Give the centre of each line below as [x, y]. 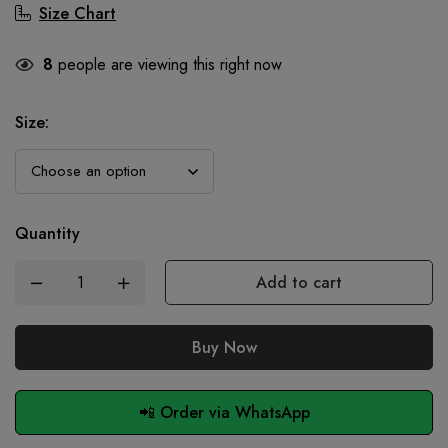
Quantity [47, 234]
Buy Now [224, 348]
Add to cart [299, 283]
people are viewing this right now [167, 65]
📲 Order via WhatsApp [224, 413]
